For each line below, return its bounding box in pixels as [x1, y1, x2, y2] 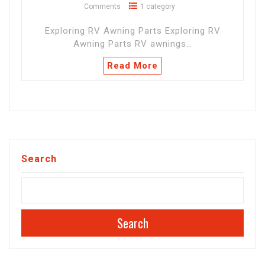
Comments [84, 2, 121, 11]
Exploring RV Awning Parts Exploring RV [44, 25, 221, 37]
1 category [140, 2, 175, 11]
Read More [107, 60, 158, 72]
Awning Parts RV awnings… [73, 38, 192, 50]
